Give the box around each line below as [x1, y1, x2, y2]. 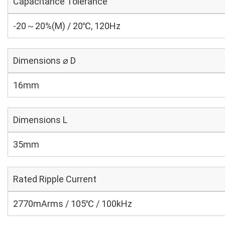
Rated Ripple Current [13, 174, 96, 184]
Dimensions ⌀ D [13, 55, 76, 66]
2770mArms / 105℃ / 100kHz [13, 198, 132, 209]
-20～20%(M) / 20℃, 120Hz [13, 21, 121, 31]
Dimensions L [13, 115, 67, 125]
